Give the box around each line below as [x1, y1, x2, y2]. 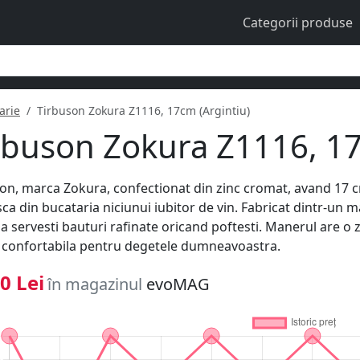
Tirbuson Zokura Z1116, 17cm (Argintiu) [37, 102, 250, 118]
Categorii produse [243, 14, 354, 31]
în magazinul [47, 272, 146, 295]
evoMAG [146, 272, 210, 295]
